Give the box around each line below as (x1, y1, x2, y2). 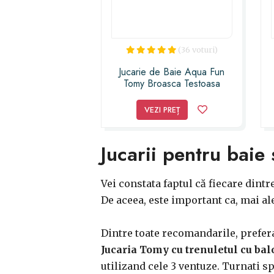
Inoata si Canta (141, 88, 202, 103)
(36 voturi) (177, 45, 218, 55)
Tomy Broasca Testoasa (123, 76, 220, 91)
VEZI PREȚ (144, 103, 180, 116)
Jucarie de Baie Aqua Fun (119, 65, 225, 80)
